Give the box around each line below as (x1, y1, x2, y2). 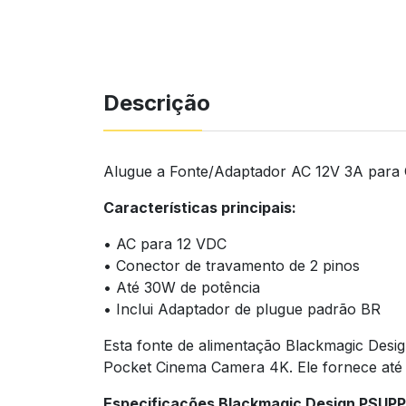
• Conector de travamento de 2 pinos (103, 256, 360, 275)
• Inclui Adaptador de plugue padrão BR (103, 299, 381, 318)
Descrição (103, 89, 210, 116)
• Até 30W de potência (103, 277, 260, 296)
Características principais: (103, 198, 296, 217)
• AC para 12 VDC (103, 234, 227, 253)
